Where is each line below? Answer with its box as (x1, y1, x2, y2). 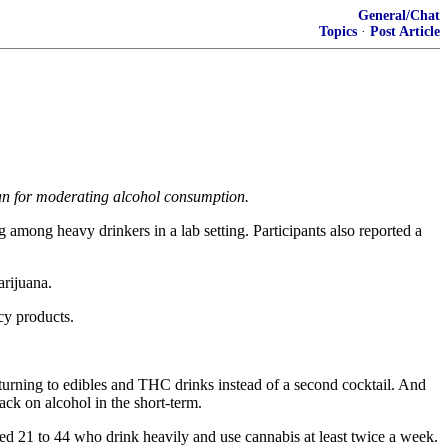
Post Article (370, 24, 440, 39)
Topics (319, 24, 357, 39)
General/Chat (358, 8, 440, 23)
